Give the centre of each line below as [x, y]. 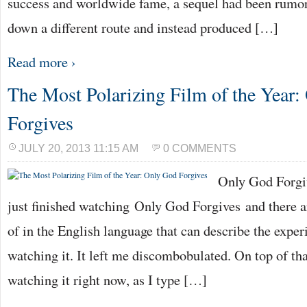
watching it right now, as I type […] [107, 280]
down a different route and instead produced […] [143, 27]
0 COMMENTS [200, 148]
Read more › [42, 62]
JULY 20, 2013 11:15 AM [78, 148]
